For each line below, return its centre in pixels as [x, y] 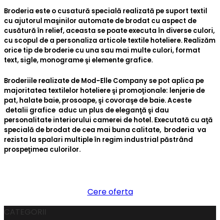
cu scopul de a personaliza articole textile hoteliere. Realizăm [110, 40]
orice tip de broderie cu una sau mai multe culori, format [102, 50]
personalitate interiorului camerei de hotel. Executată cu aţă [108, 120]
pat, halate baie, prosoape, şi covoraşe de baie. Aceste [98, 100]
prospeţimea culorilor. [43, 149]
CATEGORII [25, 212]
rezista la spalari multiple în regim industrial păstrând [98, 139]
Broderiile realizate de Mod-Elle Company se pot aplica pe [104, 81]
